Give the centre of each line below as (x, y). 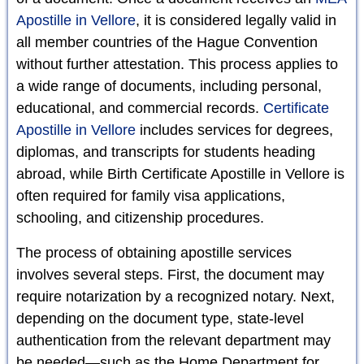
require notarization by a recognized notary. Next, (175, 296)
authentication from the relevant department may (173, 340)
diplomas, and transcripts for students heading (166, 152)
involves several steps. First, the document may (170, 274)
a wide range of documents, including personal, (169, 86)
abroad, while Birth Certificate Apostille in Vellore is (180, 173)
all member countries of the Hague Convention (167, 42)
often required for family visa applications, (151, 195)
